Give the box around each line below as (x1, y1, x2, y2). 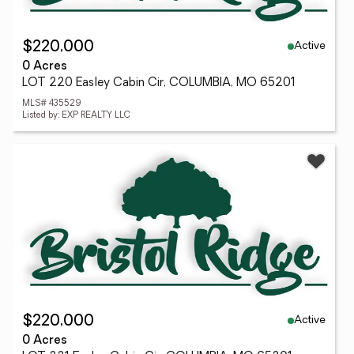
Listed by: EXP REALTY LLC (22, 111, 130, 120)
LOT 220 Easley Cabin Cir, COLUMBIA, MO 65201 (22, 77, 296, 89)
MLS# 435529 (22, 100, 81, 108)
